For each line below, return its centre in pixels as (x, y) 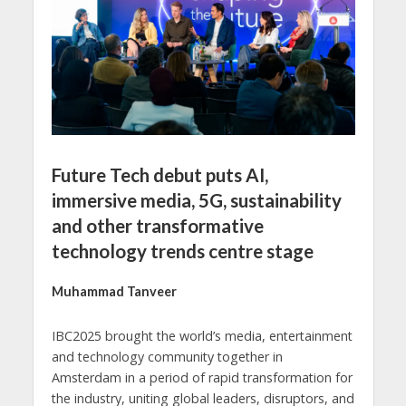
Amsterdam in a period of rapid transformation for (202, 377)
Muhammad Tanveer (114, 291)
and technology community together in (167, 356)
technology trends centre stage (182, 251)
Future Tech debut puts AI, (159, 175)
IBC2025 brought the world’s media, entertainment (202, 335)
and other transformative (157, 226)
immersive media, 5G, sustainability (196, 201)
